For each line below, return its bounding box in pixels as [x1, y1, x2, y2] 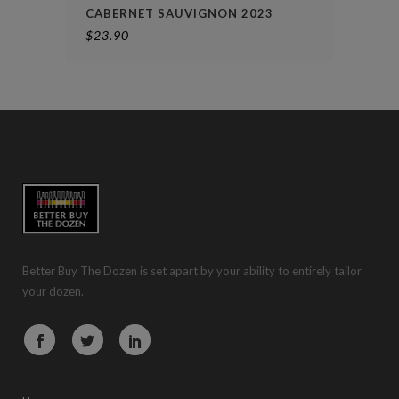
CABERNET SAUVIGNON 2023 [85, 5, 273, 20]
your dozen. [22, 283, 84, 298]
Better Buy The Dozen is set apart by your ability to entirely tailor [22, 263, 362, 278]
